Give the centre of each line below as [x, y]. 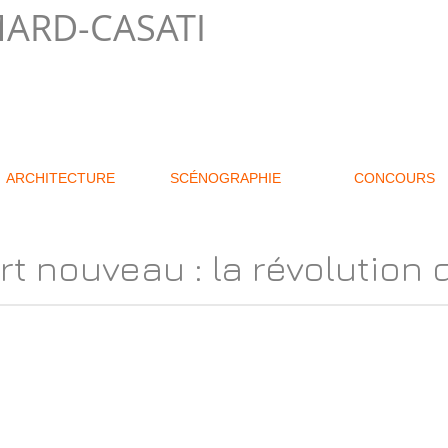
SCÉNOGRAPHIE [225, 178]
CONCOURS [394, 178]
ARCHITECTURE [60, 178]
